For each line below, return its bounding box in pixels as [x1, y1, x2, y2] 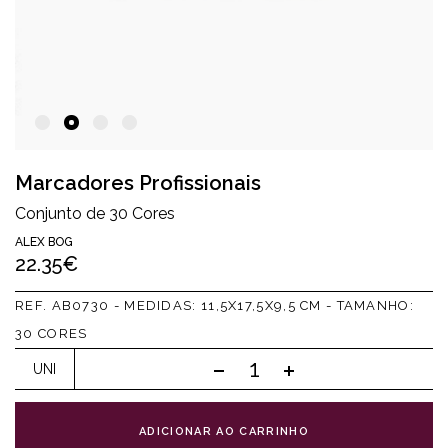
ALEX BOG [15, 235, 73, 249]
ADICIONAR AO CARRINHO [139, 425, 309, 438]
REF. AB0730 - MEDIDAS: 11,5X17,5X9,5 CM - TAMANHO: [15, 298, 414, 313]
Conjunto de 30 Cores [15, 204, 175, 223]
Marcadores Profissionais [15, 171, 261, 195]
